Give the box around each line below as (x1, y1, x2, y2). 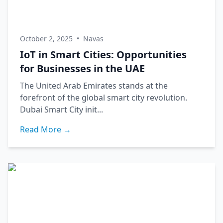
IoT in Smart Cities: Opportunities (20, 48, 187, 61)
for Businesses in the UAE (20, 62, 145, 75)
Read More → (20, 124, 71, 135)
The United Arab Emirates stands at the (20, 80, 168, 91)
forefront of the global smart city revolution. (20, 92, 187, 103)
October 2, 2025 (20, 34, 73, 43)
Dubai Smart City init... (20, 104, 103, 115)
